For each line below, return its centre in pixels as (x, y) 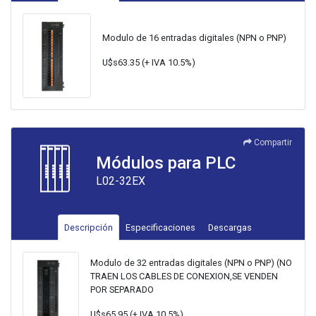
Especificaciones (160, 228)
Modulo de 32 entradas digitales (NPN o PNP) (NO (192, 263)
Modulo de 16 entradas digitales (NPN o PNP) (195, 38)
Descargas (230, 228)
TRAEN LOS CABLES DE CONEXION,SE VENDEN (184, 276)
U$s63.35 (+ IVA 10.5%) (149, 63)
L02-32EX (121, 181)
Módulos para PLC (166, 163)
